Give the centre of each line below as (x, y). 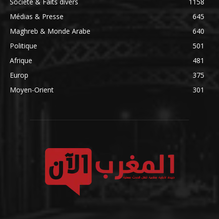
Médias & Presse (37, 16)
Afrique (21, 60)
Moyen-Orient (32, 89)
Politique (23, 45)
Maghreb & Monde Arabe (50, 31)
